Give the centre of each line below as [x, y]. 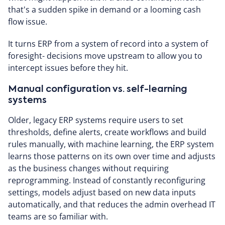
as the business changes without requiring [88, 168]
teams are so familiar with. [58, 216]
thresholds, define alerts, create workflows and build [107, 132]
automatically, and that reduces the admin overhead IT [112, 204]
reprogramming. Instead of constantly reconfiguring [107, 180]
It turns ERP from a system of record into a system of [108, 44]
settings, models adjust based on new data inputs [102, 192]
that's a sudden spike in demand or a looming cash [104, 10]
